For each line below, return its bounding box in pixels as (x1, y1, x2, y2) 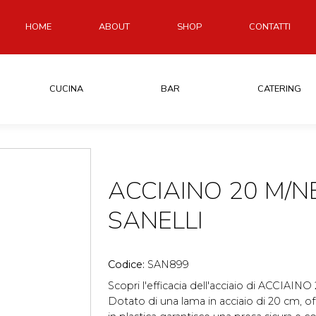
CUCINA (49, 82, 83, 95)
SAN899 (147, 257, 189, 271)
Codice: (108, 257, 147, 271)
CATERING (257, 82, 302, 95)
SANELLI (108, 203, 203, 237)
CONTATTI (249, 20, 291, 33)
